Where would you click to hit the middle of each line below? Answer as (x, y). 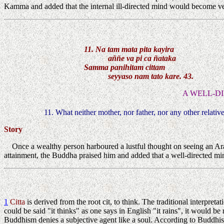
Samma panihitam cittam (124, 67)
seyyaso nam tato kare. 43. (139, 76)
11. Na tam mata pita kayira (129, 49)
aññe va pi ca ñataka (130, 58)
